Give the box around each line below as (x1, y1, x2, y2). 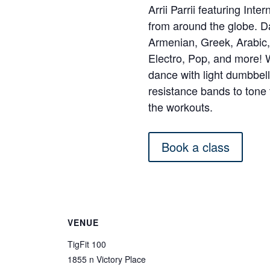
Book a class (162, 138, 230, 156)
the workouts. (148, 99, 213, 115)
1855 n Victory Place (67, 253, 146, 265)
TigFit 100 (67, 237, 106, 250)
